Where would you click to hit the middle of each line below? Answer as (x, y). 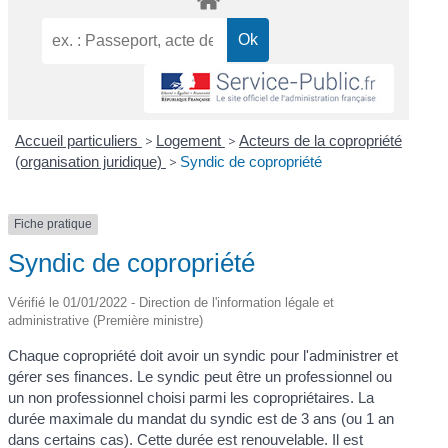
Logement (190, 141)
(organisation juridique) (90, 162)
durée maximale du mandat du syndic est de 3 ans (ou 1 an (201, 418)
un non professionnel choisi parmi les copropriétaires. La (191, 397)
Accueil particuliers (78, 141)
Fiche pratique (53, 224)
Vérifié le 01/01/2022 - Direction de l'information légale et (171, 302)
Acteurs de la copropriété (320, 141)
